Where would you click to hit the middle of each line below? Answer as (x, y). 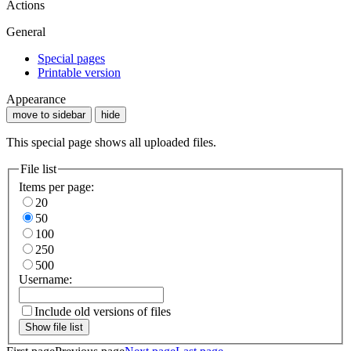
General (26, 31)
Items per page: (56, 187)
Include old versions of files (103, 312)
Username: (45, 280)
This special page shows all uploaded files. (111, 142)
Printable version (79, 72)
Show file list (54, 327)
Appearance (36, 99)
